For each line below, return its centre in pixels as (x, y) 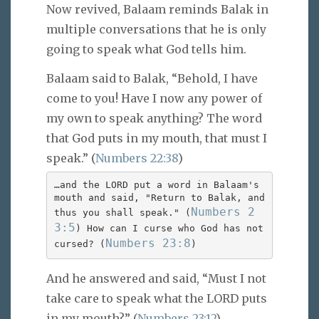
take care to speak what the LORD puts (157, 298)
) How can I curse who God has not (169, 229)
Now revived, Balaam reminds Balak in (157, 10)
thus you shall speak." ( (122, 213)
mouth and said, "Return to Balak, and (159, 198)
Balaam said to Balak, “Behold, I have (152, 78)
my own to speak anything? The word (154, 118)
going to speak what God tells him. (146, 49)
